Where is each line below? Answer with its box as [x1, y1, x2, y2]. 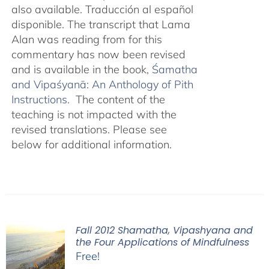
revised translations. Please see [11, 122, 167, 136]
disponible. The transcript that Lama [11, 17, 190, 31]
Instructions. [11, 92, 73, 106]
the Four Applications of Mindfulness [75, 235, 249, 249]
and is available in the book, [11, 62, 152, 76]
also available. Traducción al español [11, 2, 193, 16]
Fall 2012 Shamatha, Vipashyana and [75, 223, 253, 237]
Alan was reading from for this [11, 32, 162, 46]
